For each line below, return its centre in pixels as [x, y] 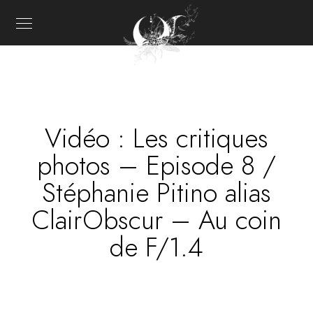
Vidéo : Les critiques [156, 138]
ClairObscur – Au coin [156, 220]
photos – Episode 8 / [156, 166]
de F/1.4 [156, 247]
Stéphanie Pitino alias [156, 193]
